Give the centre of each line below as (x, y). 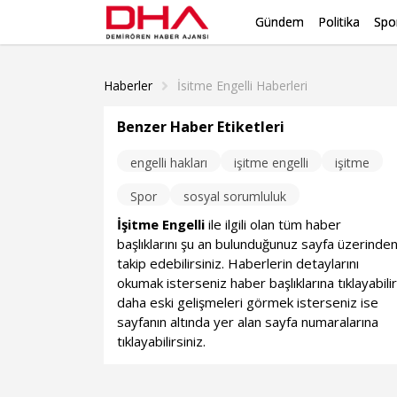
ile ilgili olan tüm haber (273, 224)
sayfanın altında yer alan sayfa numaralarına (248, 322)
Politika (339, 22)
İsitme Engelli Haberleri (242, 86)
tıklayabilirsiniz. (162, 341)
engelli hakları (169, 163)
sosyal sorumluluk (235, 196)
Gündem (280, 22)
